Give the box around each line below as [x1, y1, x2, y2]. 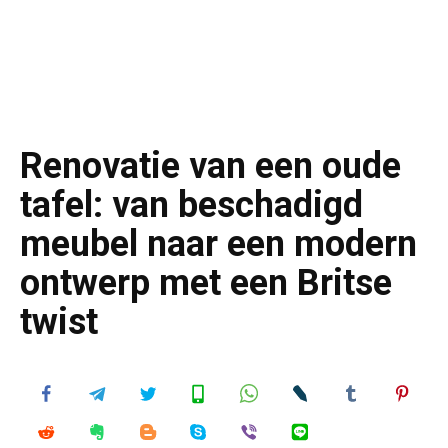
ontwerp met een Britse [20, 262, 392, 304]
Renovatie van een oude [20, 145, 401, 187]
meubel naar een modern [20, 223, 417, 265]
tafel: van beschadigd [20, 184, 363, 226]
